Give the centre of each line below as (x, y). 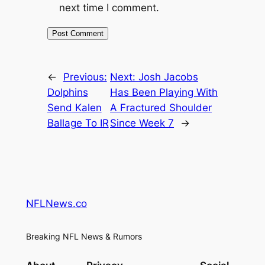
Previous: (85, 77)
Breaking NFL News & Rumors (84, 236)
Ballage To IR (78, 123)
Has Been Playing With (164, 92)
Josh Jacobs (169, 77)
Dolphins (67, 92)
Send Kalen (74, 107)
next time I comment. (109, 7)
